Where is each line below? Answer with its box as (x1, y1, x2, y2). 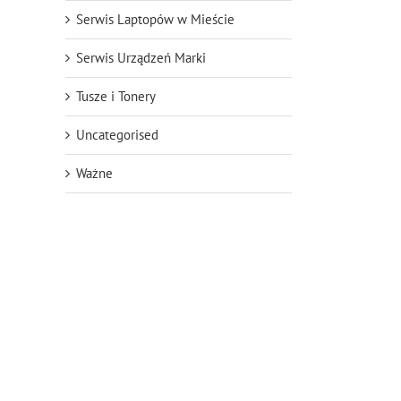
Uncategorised (76, 126, 158, 144)
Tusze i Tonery (76, 88, 156, 106)
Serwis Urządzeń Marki (76, 49, 206, 67)
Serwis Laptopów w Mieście (76, 11, 235, 29)
